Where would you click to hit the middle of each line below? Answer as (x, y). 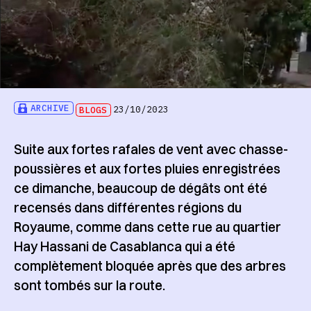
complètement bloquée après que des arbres (150, 266)
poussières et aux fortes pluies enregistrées (147, 169)
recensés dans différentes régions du (127, 208)
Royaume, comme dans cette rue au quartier (147, 227)
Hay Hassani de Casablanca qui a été (124, 247)
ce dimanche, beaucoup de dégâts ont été (140, 188)
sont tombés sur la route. (89, 286)
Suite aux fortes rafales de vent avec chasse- (151, 150)
